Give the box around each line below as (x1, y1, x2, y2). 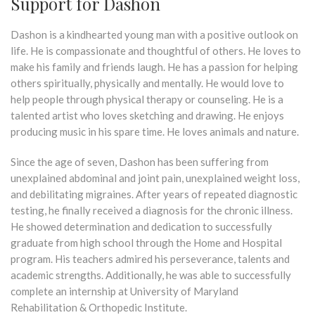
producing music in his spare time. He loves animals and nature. (11, 125, 299, 139)
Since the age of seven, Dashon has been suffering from (11, 155, 269, 169)
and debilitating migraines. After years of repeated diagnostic (11, 188, 297, 201)
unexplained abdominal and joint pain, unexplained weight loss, (11, 172, 300, 185)
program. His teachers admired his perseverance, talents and (11, 252, 290, 266)
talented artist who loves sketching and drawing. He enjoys (11, 109, 284, 122)
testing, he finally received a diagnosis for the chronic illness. (11, 204, 292, 217)
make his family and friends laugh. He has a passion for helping (11, 60, 298, 74)
